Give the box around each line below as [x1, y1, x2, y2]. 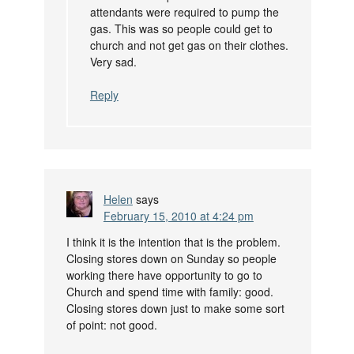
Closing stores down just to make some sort [66, 300, 284, 317]
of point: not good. [66, 317, 157, 333]
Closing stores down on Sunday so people [66, 250, 277, 267]
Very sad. [89, 54, 137, 70]
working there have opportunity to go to [66, 267, 262, 284]
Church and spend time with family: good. [66, 284, 273, 300]
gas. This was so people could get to [89, 21, 273, 37]
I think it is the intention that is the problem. [66, 234, 281, 250]
